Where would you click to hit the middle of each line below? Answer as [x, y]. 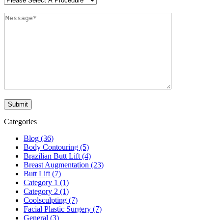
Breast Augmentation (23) [64, 165]
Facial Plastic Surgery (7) [63, 209]
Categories [20, 122]
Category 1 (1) [46, 183]
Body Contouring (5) [56, 147]
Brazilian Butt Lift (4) [57, 156]
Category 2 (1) [46, 192]
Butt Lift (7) [42, 174]
